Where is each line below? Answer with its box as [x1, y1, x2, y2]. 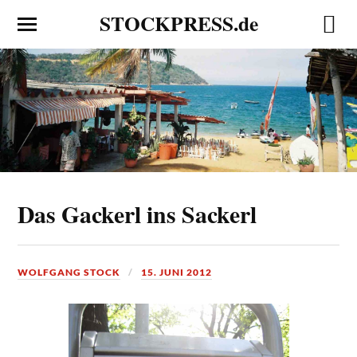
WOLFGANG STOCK [18, 265, 121, 278]
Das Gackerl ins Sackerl [18, 196, 257, 231]
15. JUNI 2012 [141, 265, 213, 278]
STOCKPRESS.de [99, 8, 258, 38]
